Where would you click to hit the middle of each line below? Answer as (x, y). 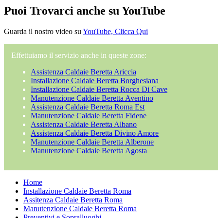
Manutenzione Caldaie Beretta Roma (80, 208)
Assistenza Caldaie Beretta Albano (84, 124)
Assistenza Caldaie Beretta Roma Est (88, 107)
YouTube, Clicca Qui (115, 31)
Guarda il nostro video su (43, 31)
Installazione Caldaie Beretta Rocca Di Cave (99, 89)
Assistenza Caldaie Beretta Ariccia (83, 72)
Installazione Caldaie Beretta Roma (77, 191)
